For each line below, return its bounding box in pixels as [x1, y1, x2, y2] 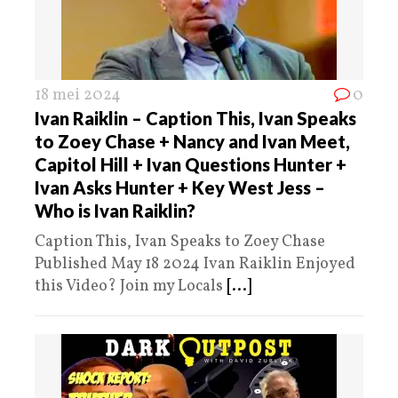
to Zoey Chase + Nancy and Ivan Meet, [35, 130, 350, 152]
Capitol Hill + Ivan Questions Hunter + [35, 153, 346, 175]
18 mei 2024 [35, 84, 121, 107]
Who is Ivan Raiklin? [35, 199, 195, 221]
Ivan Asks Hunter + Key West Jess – [35, 176, 325, 198]
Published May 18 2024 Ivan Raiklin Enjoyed [35, 252, 355, 275]
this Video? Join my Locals [35, 275, 227, 298]
